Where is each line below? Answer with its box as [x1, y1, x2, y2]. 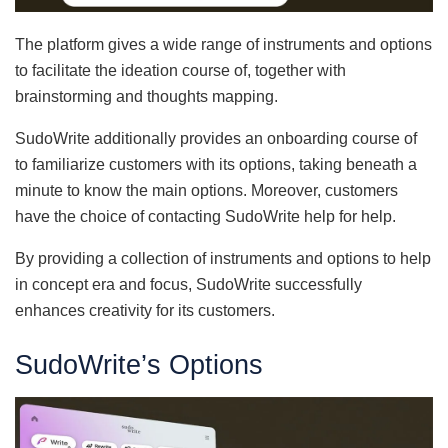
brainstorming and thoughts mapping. [15, 88, 278, 106]
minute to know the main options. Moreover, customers [15, 182, 398, 200]
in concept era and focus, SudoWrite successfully [15, 276, 362, 294]
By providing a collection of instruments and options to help [15, 250, 431, 268]
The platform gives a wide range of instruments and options [15, 36, 432, 54]
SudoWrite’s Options [15, 348, 263, 380]
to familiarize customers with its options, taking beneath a [15, 156, 417, 174]
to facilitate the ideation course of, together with [15, 62, 346, 80]
